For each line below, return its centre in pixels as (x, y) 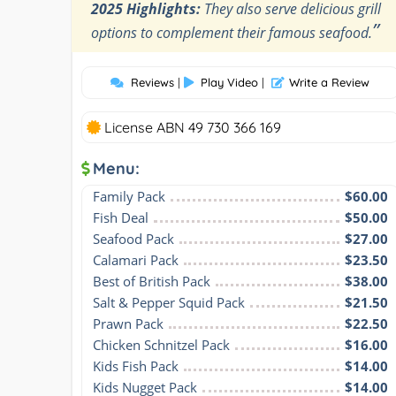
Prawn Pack (128, 323)
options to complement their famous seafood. (232, 32)
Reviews (153, 82)
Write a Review (330, 82)
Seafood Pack (133, 238)
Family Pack (129, 196)
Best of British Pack (152, 281)
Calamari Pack (136, 259)
